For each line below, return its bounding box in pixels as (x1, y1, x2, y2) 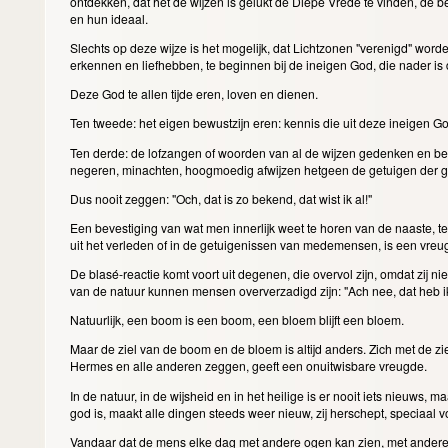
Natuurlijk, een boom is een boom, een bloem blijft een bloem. (69, 311, 407, 329)
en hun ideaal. (69, 10, 151, 27)
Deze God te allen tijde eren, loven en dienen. (69, 85, 321, 103)
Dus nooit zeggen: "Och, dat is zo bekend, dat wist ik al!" (69, 189, 375, 207)
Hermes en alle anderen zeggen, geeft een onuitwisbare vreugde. (69, 357, 430, 375)
